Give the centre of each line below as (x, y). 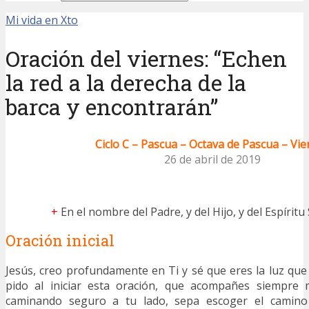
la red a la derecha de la (126, 82)
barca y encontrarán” (112, 106)
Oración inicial (60, 241)
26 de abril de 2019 (212, 160)
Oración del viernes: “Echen (146, 58)
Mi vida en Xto (42, 20)
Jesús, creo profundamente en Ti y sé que (116, 271)
